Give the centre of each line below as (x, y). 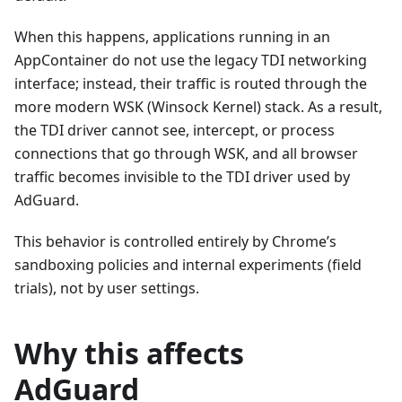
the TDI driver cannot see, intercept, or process (175, 130)
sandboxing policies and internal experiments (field (188, 264)
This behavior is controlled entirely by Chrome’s (175, 241)
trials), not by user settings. (107, 288)
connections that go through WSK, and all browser (186, 153)
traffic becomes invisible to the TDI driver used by (182, 176)
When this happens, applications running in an (172, 36)
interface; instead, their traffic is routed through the (191, 83)
